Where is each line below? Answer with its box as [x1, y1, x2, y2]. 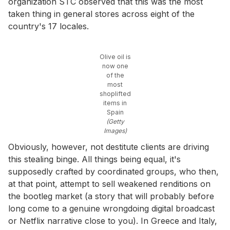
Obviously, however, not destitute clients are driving [8, 141, 209, 152]
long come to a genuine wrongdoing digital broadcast [8, 203, 215, 214]
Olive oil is [99, 52, 131, 61]
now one [102, 62, 128, 70]
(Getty [106, 117, 124, 125]
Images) [103, 126, 127, 135]
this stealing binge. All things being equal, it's [8, 154, 181, 164]
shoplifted [99, 89, 131, 98]
